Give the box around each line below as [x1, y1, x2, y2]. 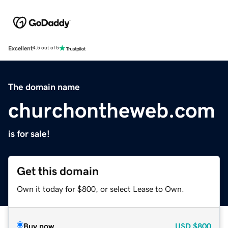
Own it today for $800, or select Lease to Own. [17, 184, 184, 193]
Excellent [8, 45, 33, 51]
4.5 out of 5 [33, 45, 59, 51]
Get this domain [17, 165, 99, 177]
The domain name [8, 82, 80, 92]
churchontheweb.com [8, 99, 215, 121]
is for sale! [8, 129, 50, 138]
